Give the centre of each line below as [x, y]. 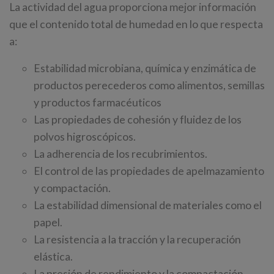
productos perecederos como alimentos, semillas [149, 85]
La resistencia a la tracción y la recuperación [137, 239]
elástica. [53, 256]
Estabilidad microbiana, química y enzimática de [145, 68]
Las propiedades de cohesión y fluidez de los [138, 119]
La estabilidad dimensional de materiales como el [148, 205]
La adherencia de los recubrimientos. [120, 154]
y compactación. [72, 188]
